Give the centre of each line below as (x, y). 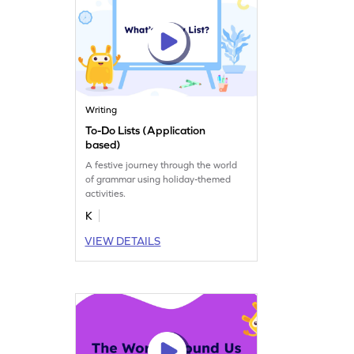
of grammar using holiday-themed (158, 179)
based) (104, 144)
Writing (102, 109)
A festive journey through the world (162, 165)
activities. (106, 193)
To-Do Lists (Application (146, 130)
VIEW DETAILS (123, 241)
